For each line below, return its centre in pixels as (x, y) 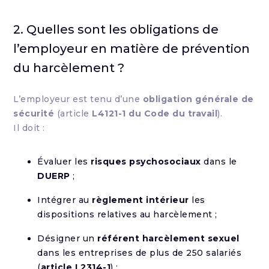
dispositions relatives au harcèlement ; (127, 214)
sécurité (34, 113)
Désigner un (68, 238)
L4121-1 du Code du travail (155, 113)
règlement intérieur (141, 200)
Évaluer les (64, 162)
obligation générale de (198, 99)
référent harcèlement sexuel (168, 238)
